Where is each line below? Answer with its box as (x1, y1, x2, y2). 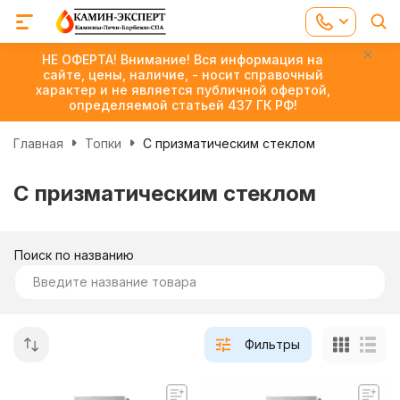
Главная (13, 135, 63, 151)
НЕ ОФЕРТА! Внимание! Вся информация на (42, 52, 323, 67)
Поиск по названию (14, 247, 134, 262)
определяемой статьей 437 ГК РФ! (68, 97, 297, 112)
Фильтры (245, 337, 300, 352)
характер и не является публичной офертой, (35, 82, 330, 97)
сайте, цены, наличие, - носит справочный (42, 67, 323, 82)
